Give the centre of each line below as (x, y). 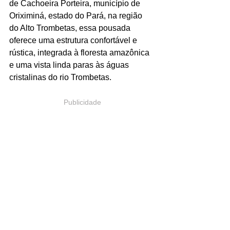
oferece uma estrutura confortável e (74, 40)
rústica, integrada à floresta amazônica (80, 53)
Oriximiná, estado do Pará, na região (77, 16)
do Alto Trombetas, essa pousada (71, 28)
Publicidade (82, 102)
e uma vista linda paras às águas (70, 65)
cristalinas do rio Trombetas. (60, 77)
